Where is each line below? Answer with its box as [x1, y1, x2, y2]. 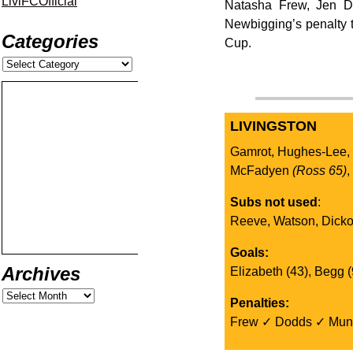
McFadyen [229, 163, 292, 177]
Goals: [229, 245, 269, 259]
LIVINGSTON [229, 117, 317, 134]
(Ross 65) [292, 163, 347, 177]
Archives [2, 263, 80, 285]
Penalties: [229, 295, 289, 310]
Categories [2, 31, 98, 53]
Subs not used [229, 195, 318, 209]
